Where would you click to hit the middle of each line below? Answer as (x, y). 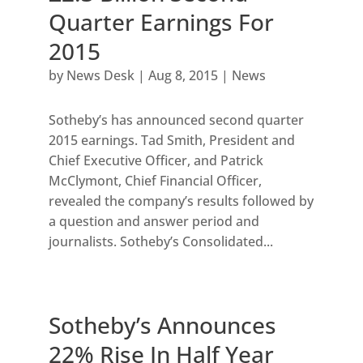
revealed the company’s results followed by (181, 201)
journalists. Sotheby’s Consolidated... (160, 242)
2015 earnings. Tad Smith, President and (171, 141)
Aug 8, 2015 (183, 76)
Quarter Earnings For (161, 22)
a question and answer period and (154, 222)
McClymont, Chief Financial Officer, (155, 181)
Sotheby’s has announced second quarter (176, 120)
